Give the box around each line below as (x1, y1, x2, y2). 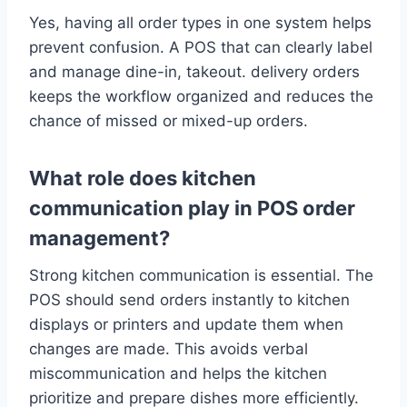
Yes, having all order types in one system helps (29, 14, 372, 33)
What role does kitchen (29, 166, 256, 191)
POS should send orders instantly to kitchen (29, 291, 350, 310)
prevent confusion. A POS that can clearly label (29, 38, 372, 57)
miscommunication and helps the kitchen (29, 364, 327, 383)
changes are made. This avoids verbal (29, 340, 308, 359)
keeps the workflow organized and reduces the (29, 87, 373, 106)
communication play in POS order (29, 196, 355, 221)
